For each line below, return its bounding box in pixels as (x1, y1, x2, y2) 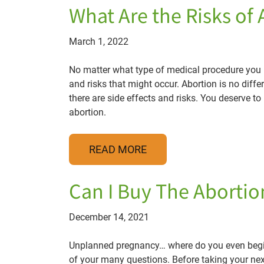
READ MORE (89, 143, 147, 156)
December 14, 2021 (69, 212, 149, 223)
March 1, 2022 (69, 36, 128, 47)
